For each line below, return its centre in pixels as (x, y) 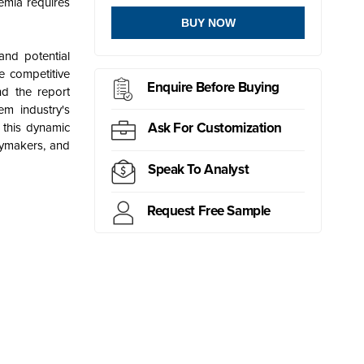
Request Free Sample (209, 210)
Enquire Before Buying (214, 87)
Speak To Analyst (199, 170)
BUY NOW (208, 23)
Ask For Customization (215, 128)
